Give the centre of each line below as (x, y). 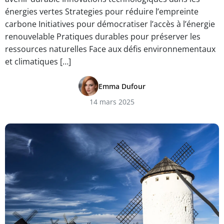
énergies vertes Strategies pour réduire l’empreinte (102, 11)
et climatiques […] (38, 61)
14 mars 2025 (112, 102)
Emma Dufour (122, 86)
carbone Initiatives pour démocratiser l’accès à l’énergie (110, 24)
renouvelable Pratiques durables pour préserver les (103, 36)
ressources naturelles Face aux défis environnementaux (110, 49)
